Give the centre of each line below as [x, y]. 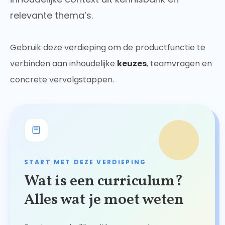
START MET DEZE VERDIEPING [85, 162]
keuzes [132, 64]
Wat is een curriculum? [103, 182]
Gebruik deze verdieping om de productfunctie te [108, 48]
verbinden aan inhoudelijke [64, 64]
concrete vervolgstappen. [62, 80]
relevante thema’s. [51, 16]
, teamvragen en [179, 64]
